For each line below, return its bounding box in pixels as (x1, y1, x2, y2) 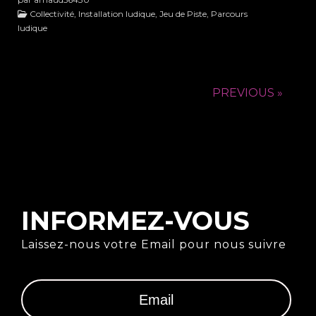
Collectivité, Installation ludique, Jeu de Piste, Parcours (28, 8, 248, 20)
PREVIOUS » (212, 86, 283, 100)
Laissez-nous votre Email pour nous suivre (21, 238, 286, 252)
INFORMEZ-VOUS (21, 205, 250, 237)
